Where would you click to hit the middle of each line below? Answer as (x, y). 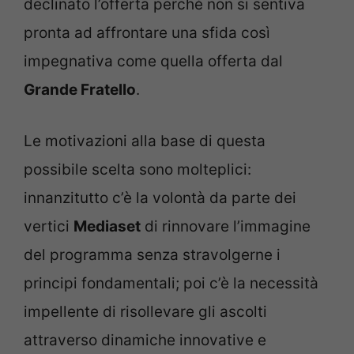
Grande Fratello (80, 90)
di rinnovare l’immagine (226, 226)
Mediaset (107, 226)
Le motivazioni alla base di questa (145, 141)
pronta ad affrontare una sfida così (147, 33)
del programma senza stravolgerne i (152, 254)
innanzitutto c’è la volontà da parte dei (160, 198)
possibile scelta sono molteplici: (137, 169)
